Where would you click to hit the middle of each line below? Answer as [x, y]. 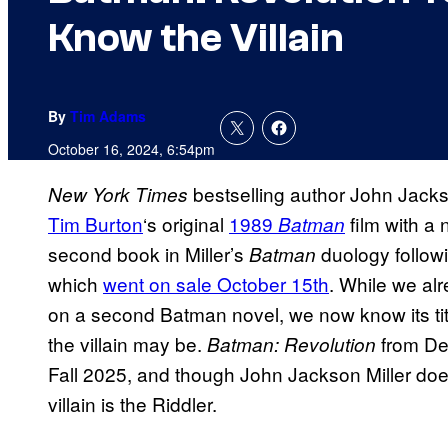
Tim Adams [108, 116]
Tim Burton [95, 224]
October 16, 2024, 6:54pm [131, 149]
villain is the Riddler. [132, 404]
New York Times [118, 194]
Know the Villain [196, 38]
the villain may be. [127, 344]
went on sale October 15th [216, 284]
